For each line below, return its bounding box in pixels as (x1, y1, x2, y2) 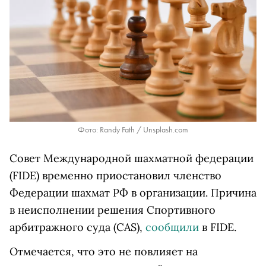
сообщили (145, 220, 199, 235)
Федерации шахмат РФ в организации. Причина (9, 186, 256, 200)
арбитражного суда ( (9, 220, 116, 235)
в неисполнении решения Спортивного (9, 203, 216, 217)
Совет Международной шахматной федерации (9, 151, 254, 166)
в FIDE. (199, 220, 236, 235)
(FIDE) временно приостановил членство (9, 169, 221, 183)
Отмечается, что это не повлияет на (9, 245, 198, 259)
